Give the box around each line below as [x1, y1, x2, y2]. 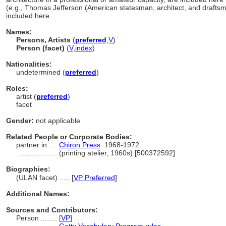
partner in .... [16, 141, 59, 149]
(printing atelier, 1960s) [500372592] [59, 149, 175, 157]
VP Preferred [74, 174, 115, 182]
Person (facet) [16, 44, 67, 52]
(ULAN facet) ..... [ [16, 174, 74, 182]
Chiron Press [59, 141, 100, 149]
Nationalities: [6, 60, 52, 68]
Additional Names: [6, 190, 70, 198]
